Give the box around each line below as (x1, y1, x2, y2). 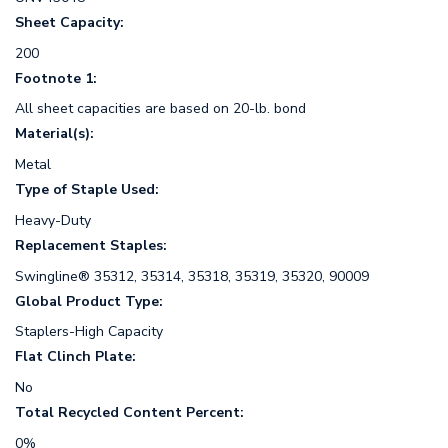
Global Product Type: (15, 291, 163, 311)
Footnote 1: (15, 68, 97, 88)
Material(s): (15, 124, 94, 144)
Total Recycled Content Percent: (15, 402, 244, 422)
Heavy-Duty (15, 210, 91, 230)
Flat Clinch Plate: (15, 347, 136, 367)
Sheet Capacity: (15, 13, 124, 32)
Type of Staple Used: (15, 180, 159, 200)
